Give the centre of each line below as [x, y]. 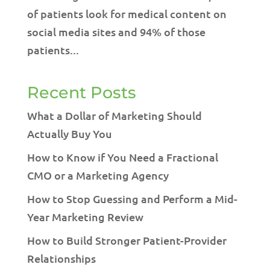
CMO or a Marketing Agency [98, 175]
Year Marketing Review [85, 217]
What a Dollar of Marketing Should [114, 115]
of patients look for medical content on [127, 14]
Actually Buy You [69, 133]
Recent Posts [81, 93]
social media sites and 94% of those [116, 32]
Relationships [61, 258]
